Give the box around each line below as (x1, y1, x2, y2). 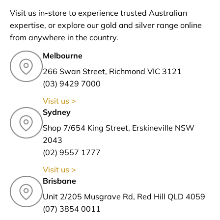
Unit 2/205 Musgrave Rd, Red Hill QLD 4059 (42, 192, 210, 202)
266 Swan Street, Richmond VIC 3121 (42, 66, 187, 77)
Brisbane (42, 176, 76, 186)
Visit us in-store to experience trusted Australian (10, 7, 187, 18)
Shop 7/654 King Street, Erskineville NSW (42, 123, 194, 133)
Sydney (42, 107, 71, 117)
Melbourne (42, 51, 82, 61)
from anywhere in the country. (10, 32, 118, 42)
